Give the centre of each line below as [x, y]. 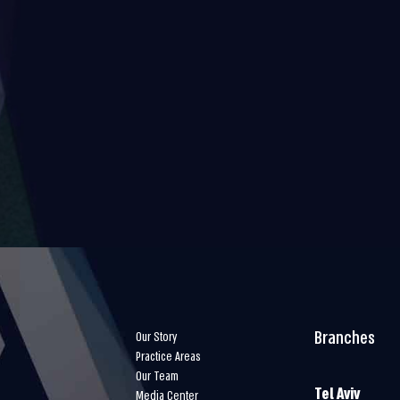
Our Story [156, 337]
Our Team [157, 376]
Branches [344, 338]
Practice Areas [168, 357]
